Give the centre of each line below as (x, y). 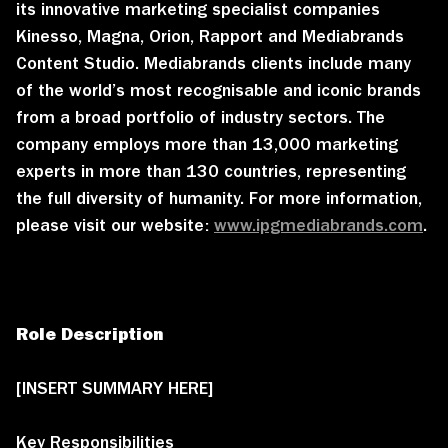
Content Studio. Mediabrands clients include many (213, 62)
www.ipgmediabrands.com (318, 224)
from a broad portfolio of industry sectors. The (200, 116)
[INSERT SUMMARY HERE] (114, 387)
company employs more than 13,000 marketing (207, 143)
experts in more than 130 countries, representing (211, 170)
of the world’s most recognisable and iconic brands (218, 89)
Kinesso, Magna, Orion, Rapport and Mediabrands (210, 35)
